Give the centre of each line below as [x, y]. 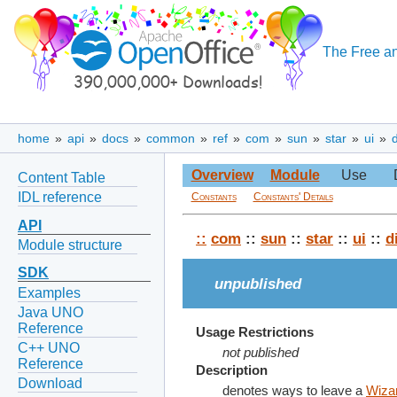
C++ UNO [49, 348]
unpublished [257, 284]
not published [261, 352]
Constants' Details [293, 197]
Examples [49, 292]
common [171, 139]
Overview [222, 175]
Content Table [62, 177]
